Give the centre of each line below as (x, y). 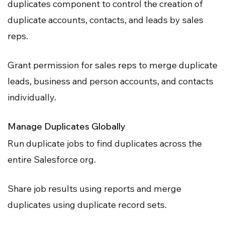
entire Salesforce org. (52, 159)
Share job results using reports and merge (94, 188)
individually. (32, 97)
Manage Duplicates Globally (67, 126)
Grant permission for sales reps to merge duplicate (113, 65)
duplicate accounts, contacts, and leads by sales (105, 20)
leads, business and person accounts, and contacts (110, 81)
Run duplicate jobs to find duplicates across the (105, 143)
